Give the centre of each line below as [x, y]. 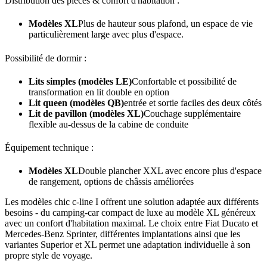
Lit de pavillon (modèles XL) [86, 113]
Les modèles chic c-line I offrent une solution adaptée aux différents [132, 202]
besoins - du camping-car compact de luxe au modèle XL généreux [130, 213]
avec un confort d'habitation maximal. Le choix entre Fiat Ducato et [131, 223]
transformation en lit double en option [99, 92]
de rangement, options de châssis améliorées [111, 182]
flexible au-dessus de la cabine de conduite [108, 124]
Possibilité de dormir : [46, 58]
